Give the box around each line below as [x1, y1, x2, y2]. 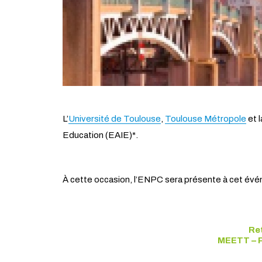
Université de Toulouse [68, 114, 161, 123]
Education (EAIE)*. [63, 130, 138, 140]
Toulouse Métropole [165, 114, 246, 123]
